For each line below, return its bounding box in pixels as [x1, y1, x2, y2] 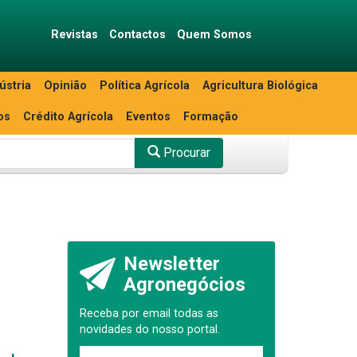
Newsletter [123, 253, 220, 275]
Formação [183, 110, 238, 124]
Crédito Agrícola [23, 110, 113, 124]
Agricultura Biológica [202, 79, 318, 92]
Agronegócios [123, 273, 245, 296]
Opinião [44, 79, 87, 92]
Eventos [126, 110, 171, 124]
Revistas [50, 28, 98, 41]
